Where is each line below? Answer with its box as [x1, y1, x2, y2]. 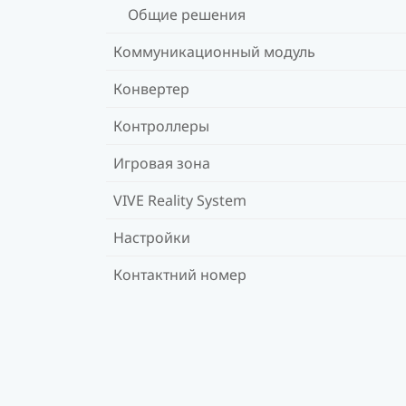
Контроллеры [113, 115, 209, 136]
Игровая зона [113, 152, 210, 173]
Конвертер [113, 78, 189, 99]
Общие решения [128, 4, 246, 24]
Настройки [113, 227, 190, 247]
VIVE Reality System [113, 189, 246, 210]
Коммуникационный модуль [113, 41, 315, 62]
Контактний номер [113, 264, 246, 285]
